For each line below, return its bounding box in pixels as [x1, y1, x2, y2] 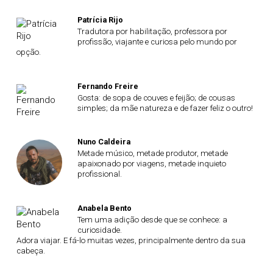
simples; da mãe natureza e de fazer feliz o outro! [77, 103, 253, 113]
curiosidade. [77, 225, 122, 235]
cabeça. [16, 246, 45, 255]
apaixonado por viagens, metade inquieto [77, 159, 226, 168]
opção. [16, 48, 41, 57]
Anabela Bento [77, 203, 132, 213]
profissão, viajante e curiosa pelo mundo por [77, 37, 237, 46]
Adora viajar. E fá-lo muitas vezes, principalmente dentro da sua [16, 235, 246, 245]
